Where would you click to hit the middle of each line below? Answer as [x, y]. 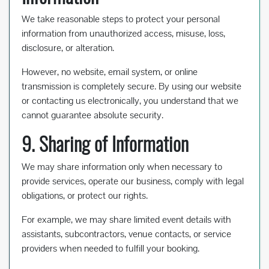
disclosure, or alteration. [68, 48]
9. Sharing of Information [105, 144]
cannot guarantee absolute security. [92, 115]
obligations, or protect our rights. [85, 196]
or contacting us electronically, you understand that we [130, 101]
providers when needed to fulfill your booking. [110, 249]
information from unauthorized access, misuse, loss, [123, 34]
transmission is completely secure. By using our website [131, 86]
